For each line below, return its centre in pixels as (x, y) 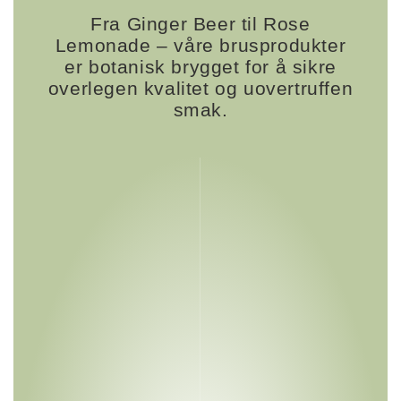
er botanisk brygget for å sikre (200, 66)
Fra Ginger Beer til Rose (200, 23)
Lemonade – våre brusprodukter (200, 45)
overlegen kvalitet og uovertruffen (200, 88)
